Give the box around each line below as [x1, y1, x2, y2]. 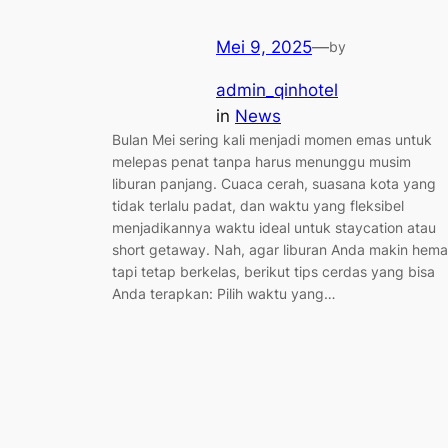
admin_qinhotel [216, 79, 338, 100]
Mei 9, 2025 [216, 37, 312, 58]
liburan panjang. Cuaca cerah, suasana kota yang [112, 174, 436, 192]
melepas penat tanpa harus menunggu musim [112, 152, 411, 170]
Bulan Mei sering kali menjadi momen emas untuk [112, 130, 432, 148]
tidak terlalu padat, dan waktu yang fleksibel [112, 196, 404, 214]
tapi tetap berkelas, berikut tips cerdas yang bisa [112, 262, 435, 280]
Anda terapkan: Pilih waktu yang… [112, 284, 336, 302]
